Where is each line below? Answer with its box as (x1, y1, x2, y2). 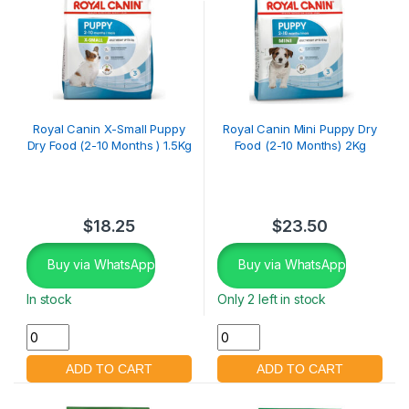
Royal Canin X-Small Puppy (33, 121, 185, 137)
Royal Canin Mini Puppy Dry (223, 121, 377, 137)
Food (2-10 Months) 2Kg (234, 138, 366, 153)
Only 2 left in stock (217, 291, 327, 308)
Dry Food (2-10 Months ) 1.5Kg (26, 138, 192, 153)
